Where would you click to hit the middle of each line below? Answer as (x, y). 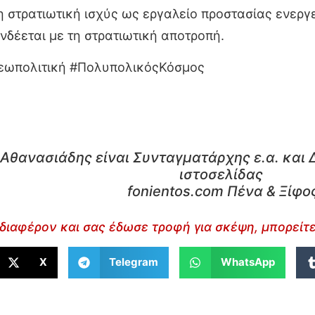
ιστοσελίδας (221, 175)
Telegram (134, 262)
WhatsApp (247, 262)
